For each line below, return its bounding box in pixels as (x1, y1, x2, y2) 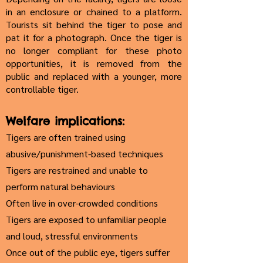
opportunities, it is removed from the (6, 57, 182, 69)
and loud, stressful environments (6, 230, 138, 242)
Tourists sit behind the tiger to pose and (6, 18, 182, 31)
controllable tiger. (6, 83, 79, 95)
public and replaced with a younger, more (6, 70, 182, 82)
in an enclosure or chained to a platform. (6, 5, 182, 18)
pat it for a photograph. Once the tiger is (6, 31, 182, 43)
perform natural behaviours (6, 180, 115, 193)
